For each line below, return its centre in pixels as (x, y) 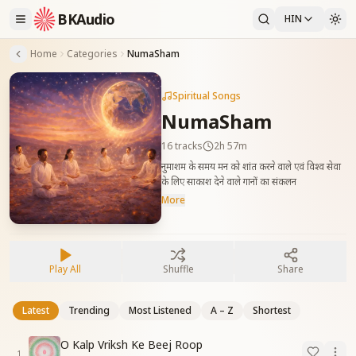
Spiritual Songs (206, 96)
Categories (92, 54)
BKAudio (86, 19)
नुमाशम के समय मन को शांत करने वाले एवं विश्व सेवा (251, 167)
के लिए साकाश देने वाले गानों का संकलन (228, 182)
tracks (187, 146)
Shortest (272, 310)
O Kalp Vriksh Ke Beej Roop (132, 345)
